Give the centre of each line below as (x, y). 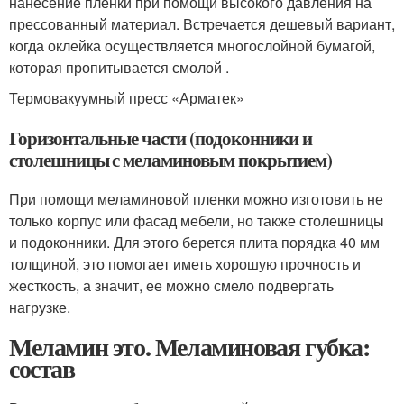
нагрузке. (40, 307)
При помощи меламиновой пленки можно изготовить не (196, 199)
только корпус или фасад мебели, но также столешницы (197, 220)
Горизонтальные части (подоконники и (161, 138)
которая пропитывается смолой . (119, 67)
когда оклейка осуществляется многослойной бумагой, (192, 46)
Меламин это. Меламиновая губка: (189, 347)
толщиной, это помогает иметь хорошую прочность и (185, 264)
